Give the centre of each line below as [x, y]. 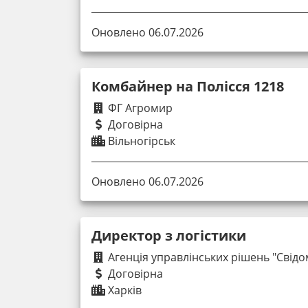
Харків [123, 290]
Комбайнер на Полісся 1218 [188, 87]
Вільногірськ [140, 141]
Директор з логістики [169, 236]
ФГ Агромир [139, 108]
